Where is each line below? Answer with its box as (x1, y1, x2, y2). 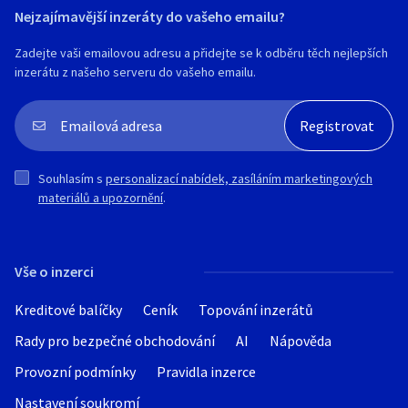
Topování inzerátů (199, 301, 313, 319)
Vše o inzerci (15, 262, 94, 280)
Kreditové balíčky (15, 301, 122, 319)
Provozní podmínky (15, 362, 136, 381)
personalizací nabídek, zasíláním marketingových (106, 170, 372, 187)
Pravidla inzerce (157, 362, 256, 381)
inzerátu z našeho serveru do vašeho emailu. (15, 64, 256, 80)
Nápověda (270, 331, 331, 350)
